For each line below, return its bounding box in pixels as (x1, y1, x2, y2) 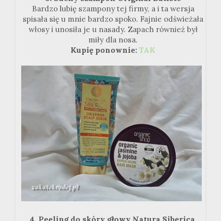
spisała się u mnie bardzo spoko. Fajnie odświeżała (23, 14, 203, 24)
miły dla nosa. (88, 35, 138, 45)
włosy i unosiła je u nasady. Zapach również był (28, 25, 198, 35)
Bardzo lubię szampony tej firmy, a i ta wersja (32, 4, 194, 14)
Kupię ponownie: (71, 45, 139, 55)
